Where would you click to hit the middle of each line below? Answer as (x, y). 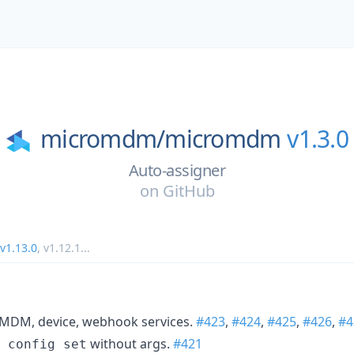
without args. (130, 343)
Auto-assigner (177, 170)
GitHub (188, 190)
